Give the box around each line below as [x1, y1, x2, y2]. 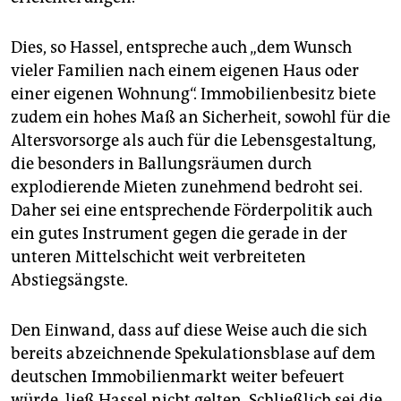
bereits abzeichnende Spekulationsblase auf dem [11, 344, 375, 364]
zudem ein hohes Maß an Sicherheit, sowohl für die [11, 107, 390, 128]
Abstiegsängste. [11, 270, 128, 291]
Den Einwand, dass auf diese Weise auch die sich [11, 320, 367, 341]
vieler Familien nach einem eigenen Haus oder [11, 61, 359, 81]
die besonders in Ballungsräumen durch [11, 154, 311, 175]
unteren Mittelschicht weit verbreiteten [11, 247, 306, 268]
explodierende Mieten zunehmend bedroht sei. [11, 177, 363, 198]
